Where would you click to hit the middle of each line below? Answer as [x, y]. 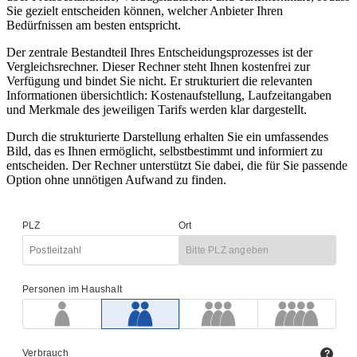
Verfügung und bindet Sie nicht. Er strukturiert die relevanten [159, 81]
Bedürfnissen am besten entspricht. [94, 25]
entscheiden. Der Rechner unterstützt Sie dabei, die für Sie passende [177, 166]
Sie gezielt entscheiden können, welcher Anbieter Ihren [145, 11]
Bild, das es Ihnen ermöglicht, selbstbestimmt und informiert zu [165, 151]
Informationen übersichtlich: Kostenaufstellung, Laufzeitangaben [169, 96]
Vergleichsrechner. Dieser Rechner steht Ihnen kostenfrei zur [158, 67]
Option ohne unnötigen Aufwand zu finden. [116, 180]
